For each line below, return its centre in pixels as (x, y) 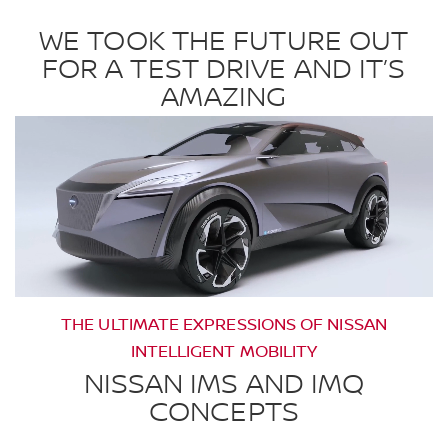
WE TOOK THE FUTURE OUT (223, 42)
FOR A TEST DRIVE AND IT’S (223, 70)
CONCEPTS (224, 413)
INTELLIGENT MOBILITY (224, 352)
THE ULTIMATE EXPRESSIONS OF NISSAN (224, 325)
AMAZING (224, 98)
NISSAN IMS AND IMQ (224, 385)
